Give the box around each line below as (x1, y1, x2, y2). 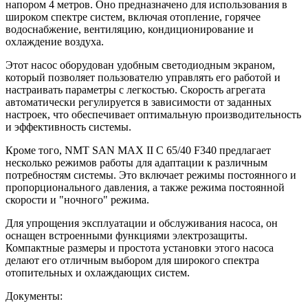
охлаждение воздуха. (5, 35, 104, 47)
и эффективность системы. (5, 120, 131, 133)
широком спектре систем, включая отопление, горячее (5, 10, 261, 23)
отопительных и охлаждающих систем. (5, 266, 190, 278)
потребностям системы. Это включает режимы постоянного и (5, 168, 296, 181)
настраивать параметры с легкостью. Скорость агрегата (5, 83, 265, 96)
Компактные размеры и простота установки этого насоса (5, 241, 274, 254)
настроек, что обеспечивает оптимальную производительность (5, 108, 301, 120)
